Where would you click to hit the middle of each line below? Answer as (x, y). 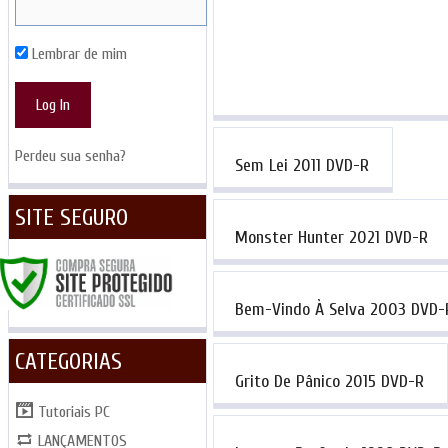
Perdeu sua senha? (70, 156)
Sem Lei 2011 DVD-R (301, 165)
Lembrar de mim (77, 54)
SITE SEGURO (71, 217)
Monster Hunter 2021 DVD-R (331, 237)
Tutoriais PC (74, 412)
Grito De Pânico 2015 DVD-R (329, 382)
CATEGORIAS (68, 362)
